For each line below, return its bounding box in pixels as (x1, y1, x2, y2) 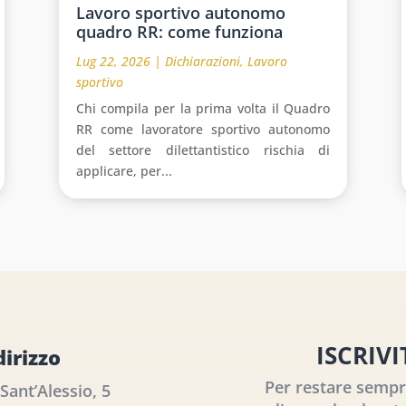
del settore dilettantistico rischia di (75, 140, 331, 159)
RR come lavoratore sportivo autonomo (75, 120, 331, 138)
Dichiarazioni (164, 52, 240, 70)
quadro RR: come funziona (75, 20, 283, 43)
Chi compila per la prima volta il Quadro (75, 99, 331, 117)
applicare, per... (75, 161, 172, 179)
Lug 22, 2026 (75, 52, 150, 70)
